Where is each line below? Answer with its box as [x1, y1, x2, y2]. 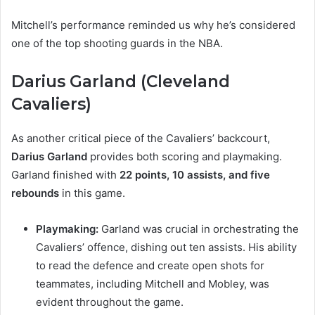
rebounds [11, 186, 59, 200]
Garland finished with [11, 168, 120, 182]
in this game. [59, 186, 125, 200]
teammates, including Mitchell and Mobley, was [36, 277, 269, 291]
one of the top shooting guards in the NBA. [11, 37, 223, 51]
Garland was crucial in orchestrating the [98, 222, 299, 236]
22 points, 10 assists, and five [120, 168, 270, 182]
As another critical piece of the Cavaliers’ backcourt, [11, 131, 270, 146]
